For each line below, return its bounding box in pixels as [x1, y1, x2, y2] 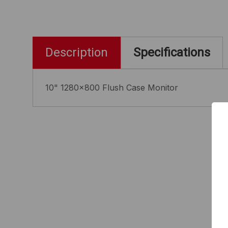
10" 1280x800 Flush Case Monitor [45, 82, 178, 93]
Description [45, 45, 108, 60]
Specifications [133, 45, 210, 60]
